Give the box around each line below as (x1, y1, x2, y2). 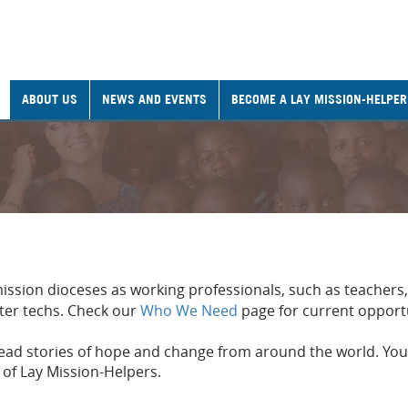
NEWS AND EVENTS (102, 90, 207, 107)
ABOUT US (22, 90, 77, 107)
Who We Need (140, 300, 241, 321)
